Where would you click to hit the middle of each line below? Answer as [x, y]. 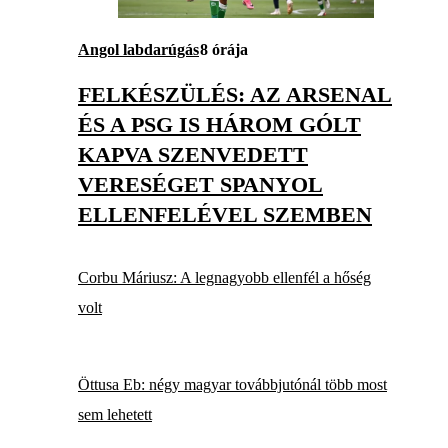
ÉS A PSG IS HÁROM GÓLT [219, 125]
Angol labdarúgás [138, 49]
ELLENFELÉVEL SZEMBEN [225, 215]
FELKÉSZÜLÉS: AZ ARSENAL [235, 95]
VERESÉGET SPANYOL [200, 185]
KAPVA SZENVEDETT [193, 155]
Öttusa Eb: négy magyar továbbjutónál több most [232, 384]
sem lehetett [115, 414]
